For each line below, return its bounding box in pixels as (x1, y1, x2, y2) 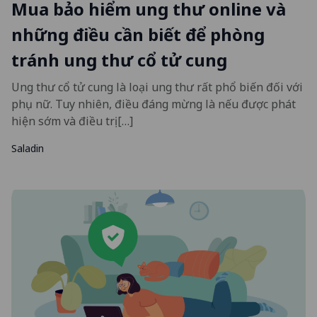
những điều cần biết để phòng (11, 22, 265, 46)
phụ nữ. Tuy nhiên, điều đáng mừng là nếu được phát (11, 96, 296, 112)
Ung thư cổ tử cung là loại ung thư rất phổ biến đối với (11, 79, 303, 95)
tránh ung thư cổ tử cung (11, 47, 227, 71)
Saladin (11, 141, 44, 155)
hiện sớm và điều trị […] (11, 113, 133, 129)
